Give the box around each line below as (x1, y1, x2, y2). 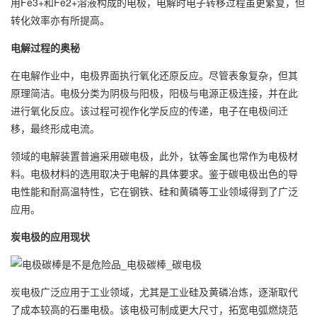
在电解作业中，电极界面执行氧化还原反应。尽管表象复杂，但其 (11, 68, 298, 82)
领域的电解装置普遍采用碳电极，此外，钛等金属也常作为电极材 (11, 149, 298, 163)
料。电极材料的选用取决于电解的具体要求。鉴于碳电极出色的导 (11, 166, 298, 180)
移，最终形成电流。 (11, 121, 100, 135)
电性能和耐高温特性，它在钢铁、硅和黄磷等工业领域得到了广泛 (11, 184, 298, 198)
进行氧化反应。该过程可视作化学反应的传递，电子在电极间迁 (11, 103, 288, 117)
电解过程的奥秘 (11, 40, 80, 54)
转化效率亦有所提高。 (11, 13, 110, 27)
